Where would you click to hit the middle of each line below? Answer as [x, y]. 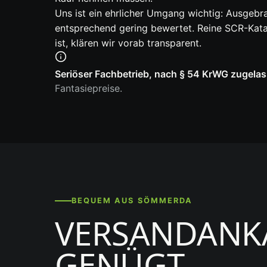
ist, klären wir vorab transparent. [128, 43]
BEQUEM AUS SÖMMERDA [132, 201]
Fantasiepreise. [89, 89]
